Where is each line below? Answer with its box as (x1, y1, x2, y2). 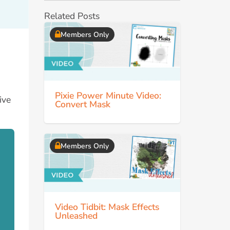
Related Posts (44, 9, 100, 22)
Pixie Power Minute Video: (55, 89, 161, 102)
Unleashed (55, 209, 98, 222)
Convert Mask (55, 98, 110, 110)
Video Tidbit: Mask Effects (55, 200, 159, 213)
